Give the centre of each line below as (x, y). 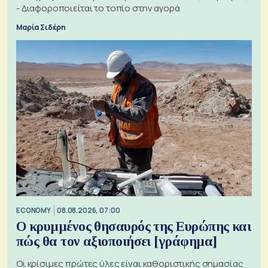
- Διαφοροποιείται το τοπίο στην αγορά (98, 8)
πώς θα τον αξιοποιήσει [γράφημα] (117, 241)
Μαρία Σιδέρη (41, 27)
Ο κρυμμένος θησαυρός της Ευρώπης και (134, 226)
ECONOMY (33, 211)
